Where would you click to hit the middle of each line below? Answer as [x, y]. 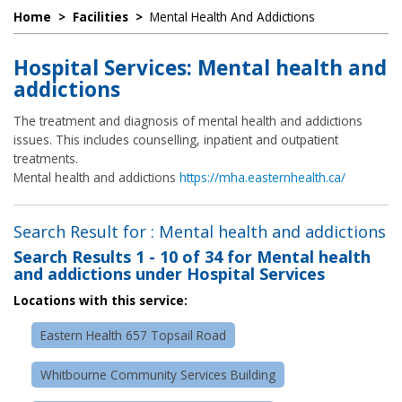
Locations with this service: [100, 300]
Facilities [100, 17]
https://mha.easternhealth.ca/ [262, 177]
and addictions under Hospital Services [169, 273]
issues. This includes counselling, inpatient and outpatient [176, 139]
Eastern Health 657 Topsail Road [133, 335]
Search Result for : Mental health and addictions [200, 231]
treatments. [46, 158]
